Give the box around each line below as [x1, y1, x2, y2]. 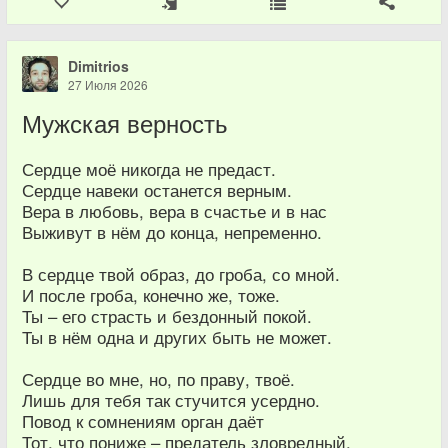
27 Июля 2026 [68, 76, 148, 93]
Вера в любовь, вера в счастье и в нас [22, 199, 327, 223]
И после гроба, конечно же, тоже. [22, 283, 280, 307]
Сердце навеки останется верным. [22, 178, 292, 202]
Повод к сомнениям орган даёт [22, 409, 264, 433]
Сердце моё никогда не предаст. [22, 157, 276, 181]
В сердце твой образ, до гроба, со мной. [22, 262, 340, 286]
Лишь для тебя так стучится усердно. [22, 388, 320, 412]
